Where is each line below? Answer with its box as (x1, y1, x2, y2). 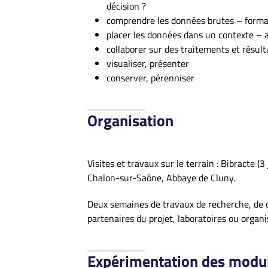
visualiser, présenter (106, 56, 189, 71)
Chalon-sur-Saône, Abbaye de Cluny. (87, 170, 235, 185)
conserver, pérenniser (106, 71, 194, 85)
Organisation (87, 109, 173, 132)
